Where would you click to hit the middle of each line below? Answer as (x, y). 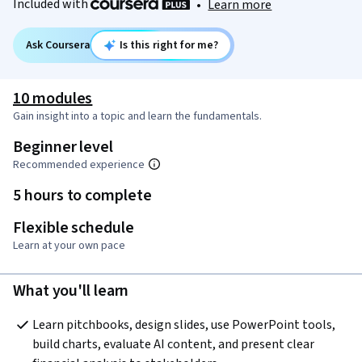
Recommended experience (79, 165)
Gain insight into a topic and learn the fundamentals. (137, 117)
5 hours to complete (82, 196)
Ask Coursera (58, 46)
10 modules (53, 99)
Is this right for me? (169, 46)
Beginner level (63, 147)
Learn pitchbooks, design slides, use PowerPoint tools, (184, 325)
